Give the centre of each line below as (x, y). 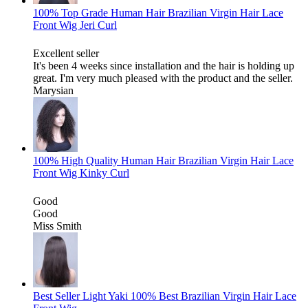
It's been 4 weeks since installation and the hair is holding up (164, 66)
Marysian (53, 90)
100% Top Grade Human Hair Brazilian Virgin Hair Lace (158, 13)
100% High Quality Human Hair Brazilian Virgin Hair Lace (163, 161)
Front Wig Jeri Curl (75, 25)
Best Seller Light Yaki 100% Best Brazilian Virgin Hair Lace (165, 296)
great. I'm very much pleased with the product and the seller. (163, 78)
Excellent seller (66, 53)
